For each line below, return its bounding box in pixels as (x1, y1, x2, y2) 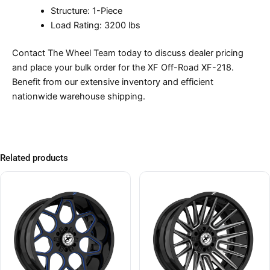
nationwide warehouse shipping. (12, 90, 145, 102)
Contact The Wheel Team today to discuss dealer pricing (12, 47, 243, 58)
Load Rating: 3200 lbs (50, 20, 140, 31)
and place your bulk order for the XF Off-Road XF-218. (12, 61, 234, 73)
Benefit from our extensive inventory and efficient (12, 76, 213, 87)
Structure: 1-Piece (50, 5, 122, 17)
